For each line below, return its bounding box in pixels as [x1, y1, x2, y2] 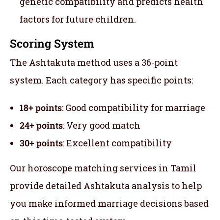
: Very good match [63, 119, 140, 131]
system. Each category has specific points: [10, 74, 193, 86]
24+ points [20, 119, 63, 131]
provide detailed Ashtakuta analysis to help [10, 179, 202, 192]
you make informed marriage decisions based [10, 197, 209, 209]
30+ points [20, 137, 63, 149]
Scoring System [10, 35, 94, 51]
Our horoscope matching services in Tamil [10, 162, 196, 174]
